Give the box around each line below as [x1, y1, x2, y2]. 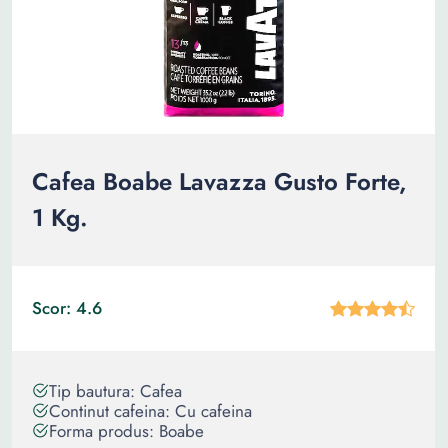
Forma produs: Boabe [49, 419, 204, 443]
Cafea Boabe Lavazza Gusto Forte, [32, 164, 407, 199]
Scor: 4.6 [32, 296, 102, 320]
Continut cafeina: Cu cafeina [49, 399, 252, 423]
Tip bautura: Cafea [49, 379, 182, 403]
